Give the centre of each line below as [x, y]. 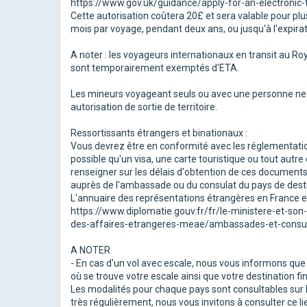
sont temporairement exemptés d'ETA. [155, 68]
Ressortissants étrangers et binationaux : [159, 133]
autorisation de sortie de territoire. [144, 107]
